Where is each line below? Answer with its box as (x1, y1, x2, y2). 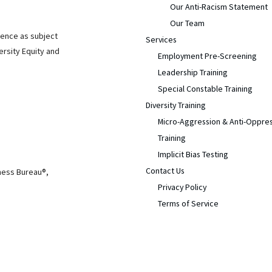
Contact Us (146, 165, 185, 177)
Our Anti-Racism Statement (170, 1, 268, 13)
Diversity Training (146, 100, 206, 111)
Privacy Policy (158, 182, 207, 193)
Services (146, 34, 177, 46)
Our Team (170, 18, 205, 29)
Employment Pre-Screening (158, 50, 257, 62)
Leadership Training (158, 67, 228, 78)
